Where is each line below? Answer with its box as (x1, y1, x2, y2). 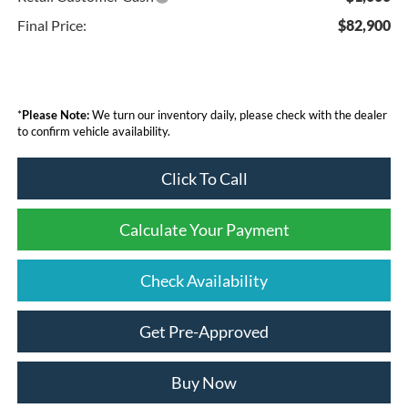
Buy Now (171, 372, 237, 393)
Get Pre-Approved (139, 321, 269, 342)
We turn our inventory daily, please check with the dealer (88, 107, 387, 122)
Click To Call (160, 168, 248, 189)
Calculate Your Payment (118, 219, 290, 240)
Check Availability (140, 270, 268, 291)
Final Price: (16, 15, 87, 34)
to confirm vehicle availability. (16, 123, 170, 138)
